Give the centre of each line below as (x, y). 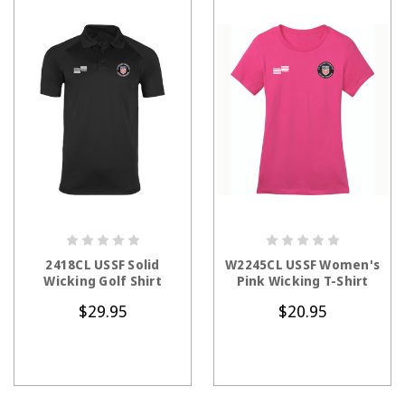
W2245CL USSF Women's (302, 265)
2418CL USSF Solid (103, 265)
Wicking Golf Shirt (103, 281)
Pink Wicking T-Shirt (302, 281)
